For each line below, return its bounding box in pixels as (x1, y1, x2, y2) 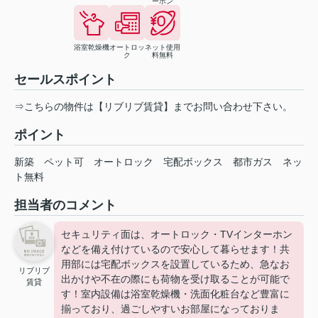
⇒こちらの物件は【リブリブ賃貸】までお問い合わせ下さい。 (14, 101, 292, 113)
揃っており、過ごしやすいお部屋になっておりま (61, 303, 280, 315)
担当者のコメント (14, 198, 116, 213)
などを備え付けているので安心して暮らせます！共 (61, 243, 290, 256)
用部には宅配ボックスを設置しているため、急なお (61, 258, 290, 270)
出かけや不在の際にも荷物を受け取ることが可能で (61, 273, 290, 285)
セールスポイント (14, 72, 116, 87)
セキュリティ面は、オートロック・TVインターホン (61, 229, 292, 241)
